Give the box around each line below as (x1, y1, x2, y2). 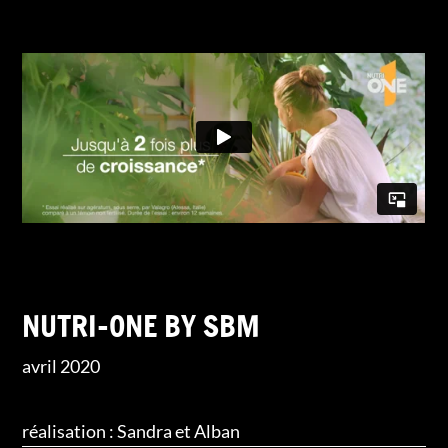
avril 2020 (22, 354, 101, 377)
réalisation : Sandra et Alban (22, 419, 241, 442)
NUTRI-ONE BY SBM (22, 304, 261, 347)
